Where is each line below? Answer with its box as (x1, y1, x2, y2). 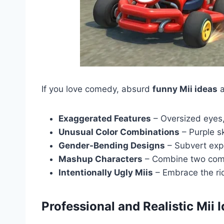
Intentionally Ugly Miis (58, 167, 153, 177)
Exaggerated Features (58, 113, 151, 123)
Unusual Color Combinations (58, 126, 179, 137)
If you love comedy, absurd (41, 83, 152, 94)
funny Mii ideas (152, 83, 217, 94)
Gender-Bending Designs (58, 140, 165, 150)
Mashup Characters (58, 153, 142, 164)
